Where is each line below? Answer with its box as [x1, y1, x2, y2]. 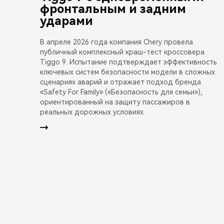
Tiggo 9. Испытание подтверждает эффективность [40, 57, 217, 66]
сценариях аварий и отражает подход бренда [40, 77, 201, 86]
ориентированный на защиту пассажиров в [40, 97, 190, 106]
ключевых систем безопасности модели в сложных [40, 67, 215, 76]
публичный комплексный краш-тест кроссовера [40, 47, 204, 56]
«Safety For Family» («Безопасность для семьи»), [40, 87, 202, 96]
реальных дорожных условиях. [40, 107, 145, 116]
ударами [40, 13, 93, 28]
